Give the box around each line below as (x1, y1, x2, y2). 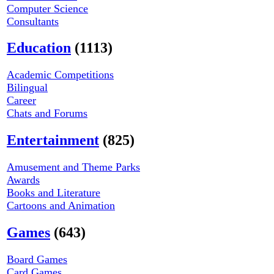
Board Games (7, 253, 67, 265)
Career (7, 94, 36, 107)
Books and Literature (7, 187, 100, 199)
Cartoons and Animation (7, 199, 115, 212)
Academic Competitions (7, 68, 114, 81)
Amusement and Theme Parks (7, 161, 140, 174)
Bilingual (7, 81, 48, 94)
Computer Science (7, 2, 88, 15)
